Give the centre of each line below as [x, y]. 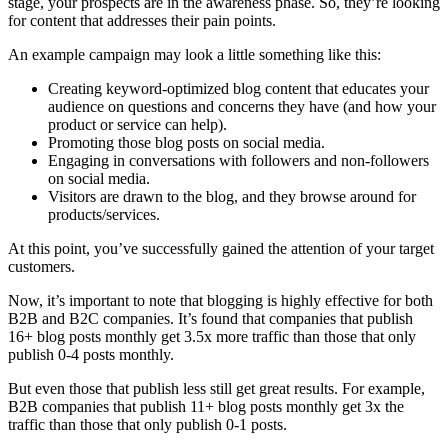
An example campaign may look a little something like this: [194, 55]
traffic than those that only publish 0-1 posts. [147, 425]
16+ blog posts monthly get [96, 337]
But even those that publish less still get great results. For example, [216, 389]
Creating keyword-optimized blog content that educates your [238, 89]
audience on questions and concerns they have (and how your [242, 107]
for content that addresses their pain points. [142, 21]
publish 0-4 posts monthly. [91, 355]
